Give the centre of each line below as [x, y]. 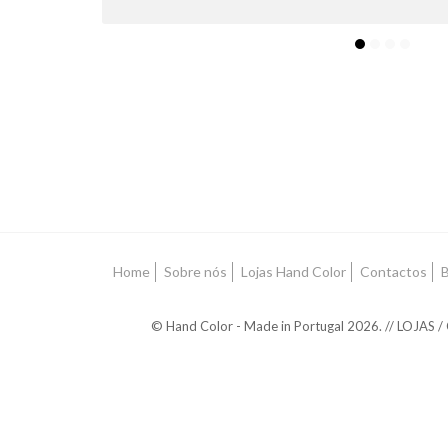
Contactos [393, 271]
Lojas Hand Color [293, 271]
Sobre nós [195, 271]
